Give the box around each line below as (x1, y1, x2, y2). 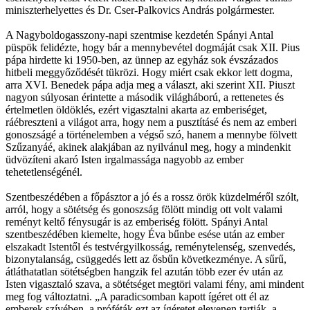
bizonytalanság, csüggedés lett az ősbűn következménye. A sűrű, (6, 253, 286, 265)
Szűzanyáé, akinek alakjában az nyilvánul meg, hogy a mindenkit (6, 140, 291, 153)
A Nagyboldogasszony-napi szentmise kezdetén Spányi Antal (6, 28, 273, 41)
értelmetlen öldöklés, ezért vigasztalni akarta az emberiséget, (6, 103, 267, 116)
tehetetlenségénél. (6, 165, 82, 178)
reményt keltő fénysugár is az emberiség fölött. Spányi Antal (6, 215, 268, 228)
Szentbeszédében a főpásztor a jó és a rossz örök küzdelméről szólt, (6, 190, 299, 203)
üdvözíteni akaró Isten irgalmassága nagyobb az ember (6, 153, 244, 165)
